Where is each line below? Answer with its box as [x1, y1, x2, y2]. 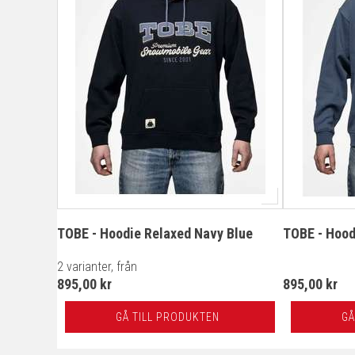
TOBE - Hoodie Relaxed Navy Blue [57, 225, 253, 242]
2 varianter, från [57, 259, 137, 274]
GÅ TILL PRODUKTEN [115, 311, 219, 323]
